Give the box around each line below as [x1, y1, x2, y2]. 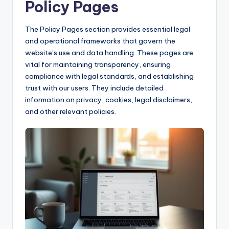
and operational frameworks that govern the [25, 36, 175, 45]
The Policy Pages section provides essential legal [25, 24, 190, 34]
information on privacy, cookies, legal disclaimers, [25, 95, 192, 104]
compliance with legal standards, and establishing [25, 71, 194, 81]
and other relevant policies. [25, 106, 116, 116]
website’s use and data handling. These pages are [25, 48, 193, 57]
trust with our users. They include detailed [25, 83, 164, 93]
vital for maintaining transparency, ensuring [25, 59, 171, 69]
